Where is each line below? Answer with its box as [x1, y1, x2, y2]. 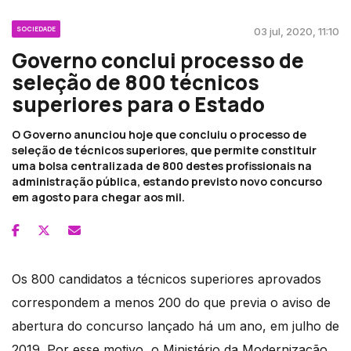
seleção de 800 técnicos [12, 68, 259, 97]
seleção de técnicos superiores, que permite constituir [12, 143, 317, 158]
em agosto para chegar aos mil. [12, 190, 185, 205]
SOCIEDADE [16, 24, 56, 34]
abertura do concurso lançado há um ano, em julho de [12, 318, 339, 335]
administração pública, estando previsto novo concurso [12, 174, 322, 190]
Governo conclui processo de [12, 46, 304, 75]
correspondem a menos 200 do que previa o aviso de [12, 295, 331, 311]
